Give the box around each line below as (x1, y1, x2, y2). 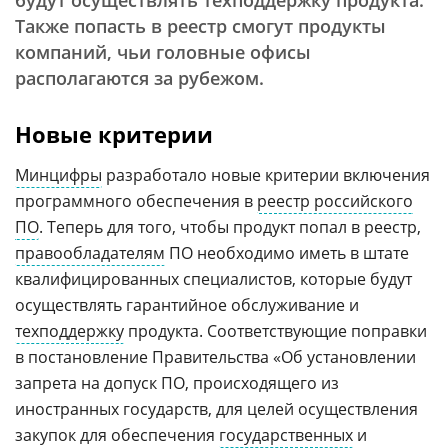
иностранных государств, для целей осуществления (15, 398, 418, 420)
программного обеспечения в (15, 190, 257, 212)
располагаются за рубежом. (15, 66, 264, 90)
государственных (219, 424, 353, 446)
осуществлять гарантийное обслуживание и (15, 294, 359, 316)
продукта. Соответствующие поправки (124, 320, 427, 342)
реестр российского (257, 190, 413, 212)
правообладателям (15, 242, 165, 264)
